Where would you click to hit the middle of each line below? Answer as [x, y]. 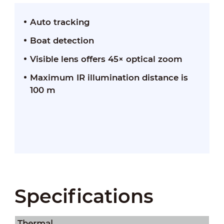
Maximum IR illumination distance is [109, 77]
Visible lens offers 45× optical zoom [106, 59]
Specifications [84, 196]
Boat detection [62, 40]
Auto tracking [60, 22]
